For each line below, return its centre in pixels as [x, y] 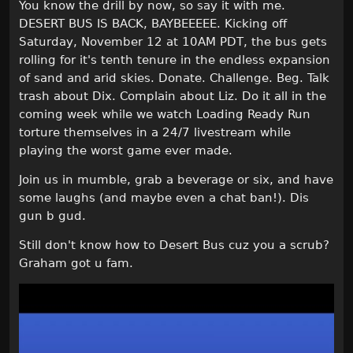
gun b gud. [52, 216]
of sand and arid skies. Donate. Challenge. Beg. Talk [174, 78]
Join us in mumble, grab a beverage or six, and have [176, 179]
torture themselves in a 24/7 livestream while [155, 132]
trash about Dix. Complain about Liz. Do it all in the [173, 96]
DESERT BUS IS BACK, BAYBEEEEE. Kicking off [153, 23]
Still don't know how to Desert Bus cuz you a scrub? [174, 245]
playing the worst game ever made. [126, 150]
